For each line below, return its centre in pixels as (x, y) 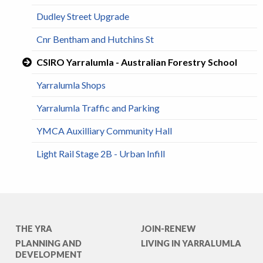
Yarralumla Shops (71, 85)
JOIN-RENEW (168, 229)
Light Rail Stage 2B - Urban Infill (101, 153)
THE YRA (34, 229)
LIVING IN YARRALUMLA (191, 244)
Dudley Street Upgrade (83, 16)
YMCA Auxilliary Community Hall (104, 130)
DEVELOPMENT (49, 255)
